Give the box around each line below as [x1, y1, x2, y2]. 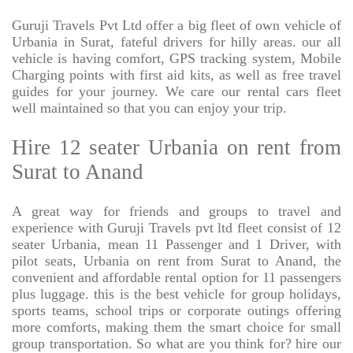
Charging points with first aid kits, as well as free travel [12, 67, 341, 84]
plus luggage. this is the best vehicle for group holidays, [12, 286, 341, 303]
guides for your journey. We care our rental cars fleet [12, 84, 341, 100]
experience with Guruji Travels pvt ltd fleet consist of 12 [12, 220, 341, 236]
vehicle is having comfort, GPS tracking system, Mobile [12, 50, 341, 67]
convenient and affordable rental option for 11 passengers [12, 269, 341, 286]
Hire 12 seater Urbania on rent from [12, 136, 341, 160]
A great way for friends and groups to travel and [12, 203, 341, 220]
